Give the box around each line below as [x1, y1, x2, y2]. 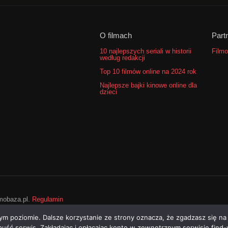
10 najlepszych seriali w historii [100, 47, 191, 55]
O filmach [100, 31, 132, 40]
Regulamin [32, 195, 63, 204]
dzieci [100, 88, 117, 96]
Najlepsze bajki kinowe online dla [100, 81, 197, 89]
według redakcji [100, 53, 145, 62]
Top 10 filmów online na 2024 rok [100, 67, 196, 75]
